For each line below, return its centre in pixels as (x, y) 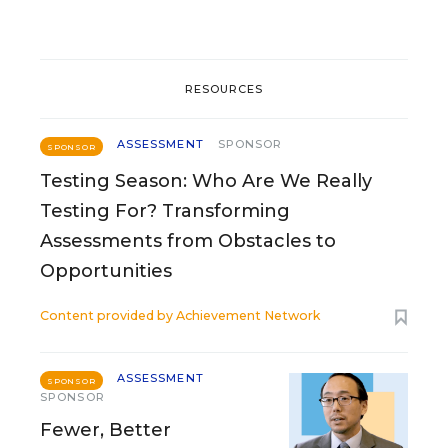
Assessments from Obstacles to (188, 241)
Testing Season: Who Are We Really (206, 181)
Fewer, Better (105, 430)
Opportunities (106, 271)
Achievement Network (248, 315)
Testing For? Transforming (165, 211)
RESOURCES (224, 88)
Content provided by (108, 315)
